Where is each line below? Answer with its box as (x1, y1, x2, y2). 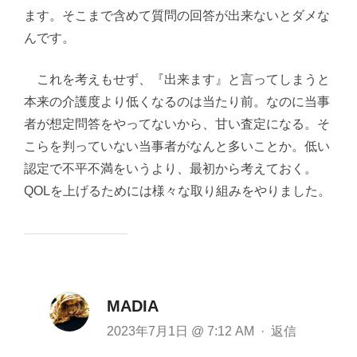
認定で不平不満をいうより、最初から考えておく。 (24, 162, 317, 175)
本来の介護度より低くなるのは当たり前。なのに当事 (24, 95, 330, 108)
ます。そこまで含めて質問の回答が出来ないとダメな (24, 9, 330, 22)
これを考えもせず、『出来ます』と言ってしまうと (24, 73, 330, 86)
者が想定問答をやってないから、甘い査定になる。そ (24, 117, 330, 131)
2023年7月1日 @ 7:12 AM (107, 324, 257, 338)
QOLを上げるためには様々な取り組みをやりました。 (24, 184, 331, 198)
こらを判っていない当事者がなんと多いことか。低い (24, 139, 330, 153)
